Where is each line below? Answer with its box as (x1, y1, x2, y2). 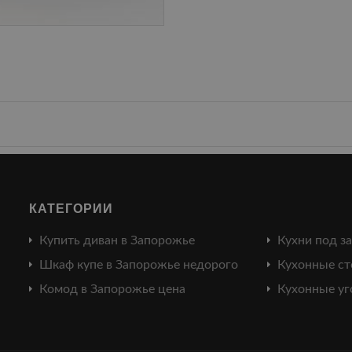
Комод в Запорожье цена (39, 283, 186, 296)
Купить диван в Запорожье (39, 234, 196, 247)
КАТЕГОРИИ (29, 199, 114, 218)
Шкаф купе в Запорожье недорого (39, 258, 239, 272)
